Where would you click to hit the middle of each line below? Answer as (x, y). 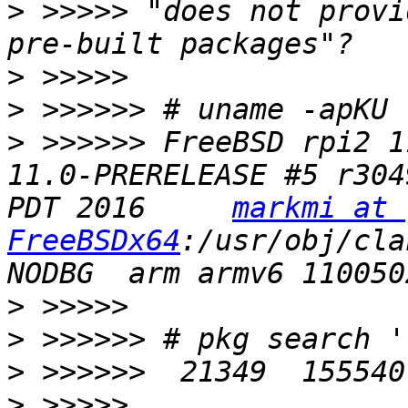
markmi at (310, 208)
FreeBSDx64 (94, 241)
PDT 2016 (120, 208)
